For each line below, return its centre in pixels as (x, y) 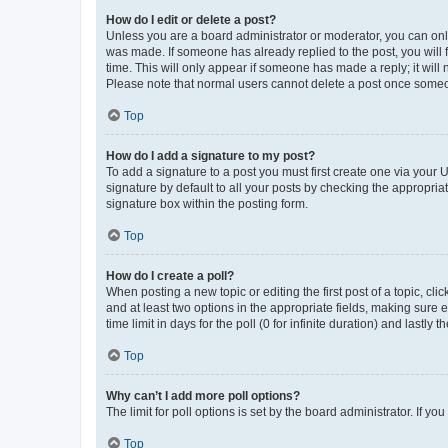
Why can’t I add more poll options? (203, 395)
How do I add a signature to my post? (210, 155)
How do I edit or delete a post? (191, 19)
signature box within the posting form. (207, 203)
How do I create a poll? (170, 275)
